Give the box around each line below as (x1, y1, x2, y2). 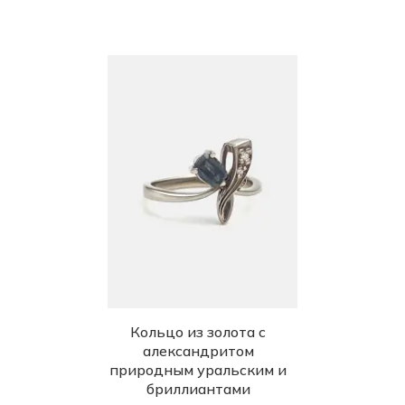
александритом (142, 342, 254, 360)
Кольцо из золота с (130, 323, 266, 341)
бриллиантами (146, 380, 250, 398)
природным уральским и (109, 361, 287, 379)
